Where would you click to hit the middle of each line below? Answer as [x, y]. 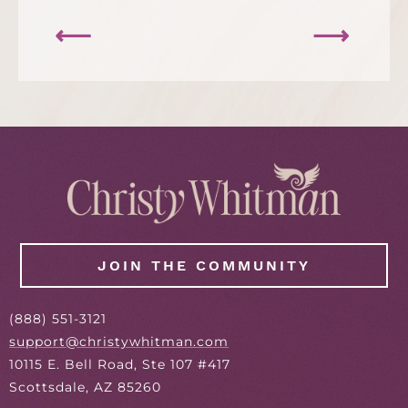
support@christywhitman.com [119, 341]
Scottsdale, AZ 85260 [85, 387]
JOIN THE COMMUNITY [204, 265]
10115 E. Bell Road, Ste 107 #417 [120, 364]
